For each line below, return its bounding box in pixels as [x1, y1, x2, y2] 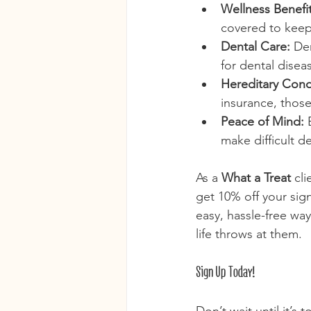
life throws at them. [196, 226, 302, 242]
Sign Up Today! [196, 262, 255, 281]
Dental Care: [221, 39, 290, 54]
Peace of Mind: [221, 114, 304, 129]
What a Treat [221, 170, 291, 185]
